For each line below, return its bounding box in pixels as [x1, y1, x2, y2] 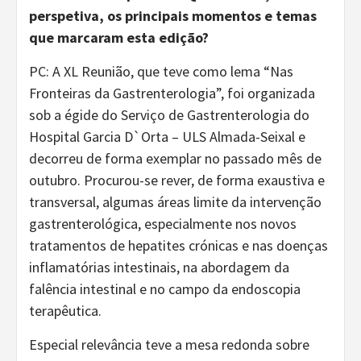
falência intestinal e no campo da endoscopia [29, 279, 301, 298]
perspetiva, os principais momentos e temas [29, 6, 317, 25]
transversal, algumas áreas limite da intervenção [29, 192, 322, 211]
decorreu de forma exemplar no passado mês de [29, 148, 322, 168]
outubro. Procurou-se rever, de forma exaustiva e [29, 170, 325, 189]
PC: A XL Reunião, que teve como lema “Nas [29, 61, 293, 81]
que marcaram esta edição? [29, 27, 209, 47]
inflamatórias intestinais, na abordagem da [29, 257, 289, 276]
